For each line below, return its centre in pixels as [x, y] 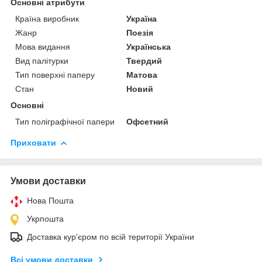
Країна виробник [47, 18]
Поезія [140, 32]
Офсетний [148, 121]
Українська [149, 46]
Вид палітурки [42, 61]
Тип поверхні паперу [55, 75]
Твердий [144, 61]
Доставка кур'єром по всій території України [111, 237]
